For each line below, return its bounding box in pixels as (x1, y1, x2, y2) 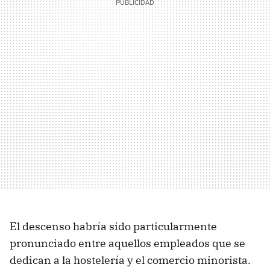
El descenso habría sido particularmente (10, 219, 217, 233)
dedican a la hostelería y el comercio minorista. (10, 253, 251, 267)
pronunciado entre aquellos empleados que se (10, 236, 245, 250)
